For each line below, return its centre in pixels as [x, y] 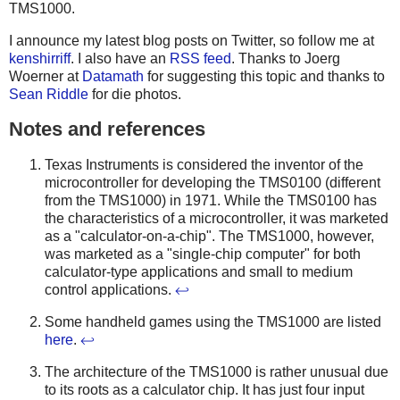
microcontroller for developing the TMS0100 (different [212, 183]
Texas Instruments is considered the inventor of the [204, 165]
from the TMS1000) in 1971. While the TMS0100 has [211, 201]
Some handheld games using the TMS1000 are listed [213, 322]
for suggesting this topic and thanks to [264, 76]
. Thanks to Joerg [286, 58]
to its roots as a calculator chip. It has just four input [204, 389]
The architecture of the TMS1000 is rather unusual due [217, 371]
